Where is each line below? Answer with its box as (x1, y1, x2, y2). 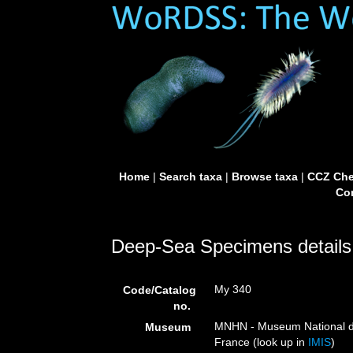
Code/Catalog (123, 284, 196, 296)
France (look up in (214, 336, 309, 348)
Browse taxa (231, 170, 298, 183)
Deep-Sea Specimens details (111, 236, 351, 257)
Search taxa (158, 170, 222, 183)
